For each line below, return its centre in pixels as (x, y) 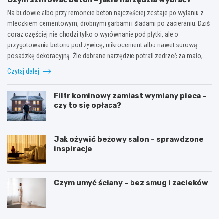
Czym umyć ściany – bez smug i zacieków (131, 183)
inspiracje (73, 148)
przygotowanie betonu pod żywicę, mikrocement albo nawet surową (102, 45)
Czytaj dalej (24, 71)
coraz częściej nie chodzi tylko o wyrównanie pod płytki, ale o (93, 34)
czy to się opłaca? (88, 105)
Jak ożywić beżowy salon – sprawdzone (129, 139)
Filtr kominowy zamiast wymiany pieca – (130, 96)
